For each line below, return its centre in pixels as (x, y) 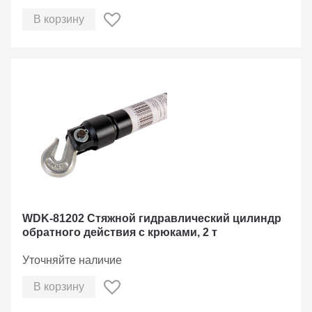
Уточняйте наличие (72, 260)
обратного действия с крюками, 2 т (120, 232)
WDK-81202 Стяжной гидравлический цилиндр (152, 218)
